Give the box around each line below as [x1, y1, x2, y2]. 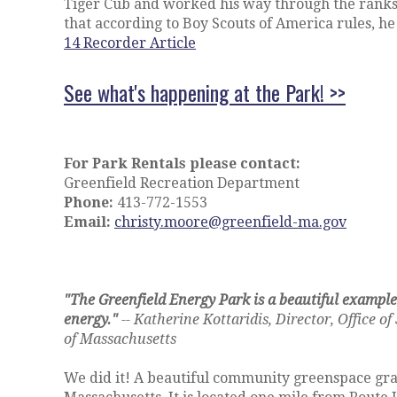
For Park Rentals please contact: [64, 154, 300, 172]
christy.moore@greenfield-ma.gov [114, 213, 346, 230]
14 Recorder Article [64, 34, 196, 51]
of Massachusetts [64, 330, 176, 347]
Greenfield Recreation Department [64, 174, 300, 191]
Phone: [64, 193, 113, 211]
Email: [64, 213, 111, 230]
